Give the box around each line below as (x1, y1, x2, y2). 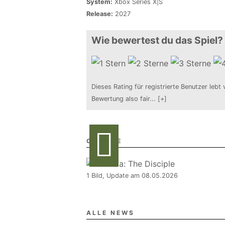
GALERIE (86, 137, 122, 145)
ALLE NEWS (86, 209, 135, 216)
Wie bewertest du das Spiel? (91, 34, 223, 46)
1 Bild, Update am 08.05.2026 (86, 172, 178, 179)
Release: (86, 10, 113, 18)
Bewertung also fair (91, 95, 150, 102)
